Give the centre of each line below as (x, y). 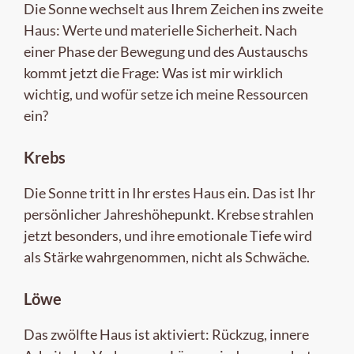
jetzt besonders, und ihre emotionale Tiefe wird (168, 235)
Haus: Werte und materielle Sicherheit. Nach (160, 30)
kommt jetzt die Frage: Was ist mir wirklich (153, 72)
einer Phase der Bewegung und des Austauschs (166, 51)
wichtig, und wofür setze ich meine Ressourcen (166, 94)
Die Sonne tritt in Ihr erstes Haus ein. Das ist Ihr (169, 192)
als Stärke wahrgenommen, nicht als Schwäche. (167, 256)
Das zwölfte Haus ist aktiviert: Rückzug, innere (166, 334)
